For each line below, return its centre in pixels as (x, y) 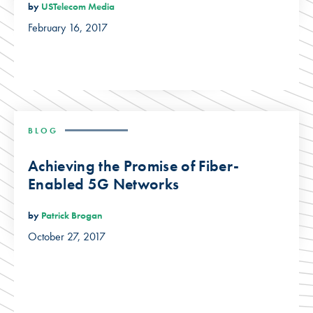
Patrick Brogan (72, 216)
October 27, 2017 (67, 237)
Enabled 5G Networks (104, 184)
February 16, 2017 (68, 28)
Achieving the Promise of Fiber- (134, 166)
